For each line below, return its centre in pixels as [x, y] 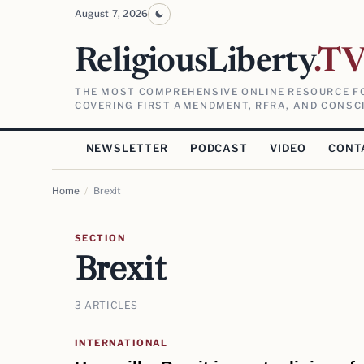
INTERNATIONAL [121, 342]
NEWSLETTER [127, 149]
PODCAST [219, 149]
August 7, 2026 [112, 14]
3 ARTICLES [107, 305]
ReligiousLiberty [195, 62]
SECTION [100, 238]
